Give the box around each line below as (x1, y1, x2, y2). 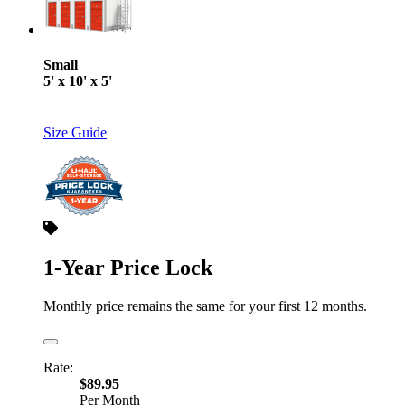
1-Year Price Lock (43, 256, 212, 280)
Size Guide (43, 125, 107, 141)
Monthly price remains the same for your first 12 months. (43, 298, 367, 315)
